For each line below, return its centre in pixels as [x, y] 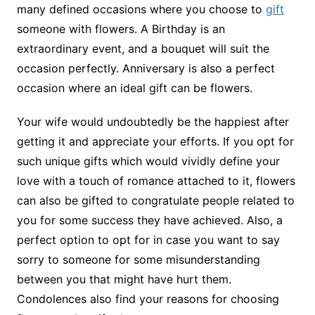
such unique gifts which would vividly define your [148, 161]
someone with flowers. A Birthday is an [121, 28]
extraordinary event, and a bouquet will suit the [143, 48]
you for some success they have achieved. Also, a [149, 220]
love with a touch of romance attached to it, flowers [156, 180]
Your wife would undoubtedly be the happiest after [153, 121]
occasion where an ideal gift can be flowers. [134, 88]
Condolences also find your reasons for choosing [148, 298]
